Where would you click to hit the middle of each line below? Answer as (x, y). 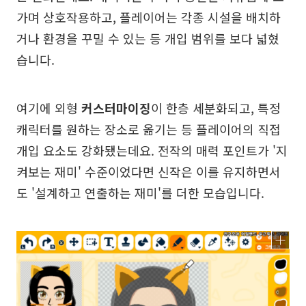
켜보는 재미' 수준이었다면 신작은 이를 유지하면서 (149, 171)
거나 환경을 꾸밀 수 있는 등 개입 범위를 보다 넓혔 (148, 38)
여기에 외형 (49, 108)
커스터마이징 (116, 108)
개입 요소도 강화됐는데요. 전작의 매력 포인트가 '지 (152, 150)
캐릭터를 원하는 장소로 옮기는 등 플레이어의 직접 (149, 129)
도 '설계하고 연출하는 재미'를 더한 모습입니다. (140, 192)
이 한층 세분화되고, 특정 (216, 108)
